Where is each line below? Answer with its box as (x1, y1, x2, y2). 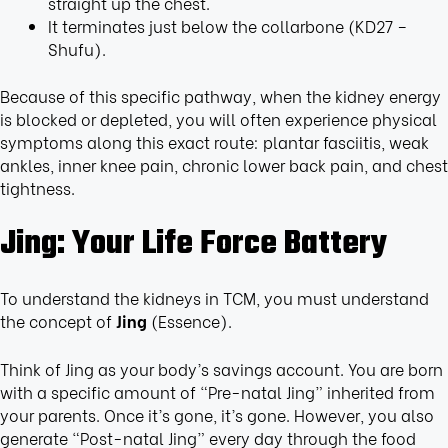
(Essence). (147, 309, 232, 333)
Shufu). (47, 37, 106, 61)
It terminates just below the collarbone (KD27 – (47, 14, 407, 38)
